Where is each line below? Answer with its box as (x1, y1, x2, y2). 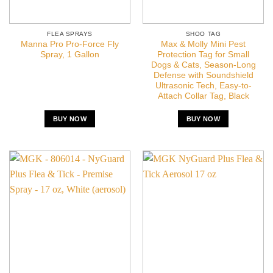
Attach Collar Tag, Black (157, 91, 249, 101)
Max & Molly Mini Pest (161, 40, 246, 49)
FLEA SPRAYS (47, 30, 93, 37)
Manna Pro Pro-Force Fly (21, 40, 119, 49)
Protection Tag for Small (157, 50, 249, 60)
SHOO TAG (185, 30, 221, 37)
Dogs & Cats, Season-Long (151, 60, 256, 70)
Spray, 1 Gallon (40, 50, 99, 60)
